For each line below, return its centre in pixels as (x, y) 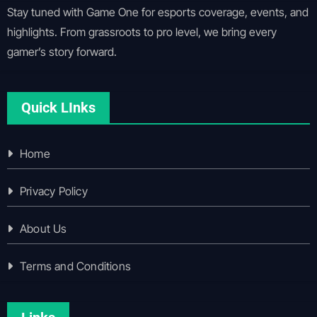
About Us (43, 228)
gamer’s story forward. (62, 51)
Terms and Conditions (75, 266)
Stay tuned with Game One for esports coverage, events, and (157, 12)
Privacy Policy (53, 191)
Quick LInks (58, 107)
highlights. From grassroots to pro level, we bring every (142, 31)
